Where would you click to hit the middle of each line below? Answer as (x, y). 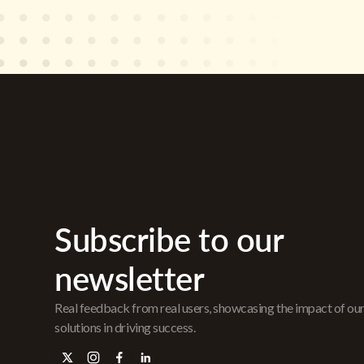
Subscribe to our (169, 240)
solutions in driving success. (125, 327)
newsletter (130, 279)
